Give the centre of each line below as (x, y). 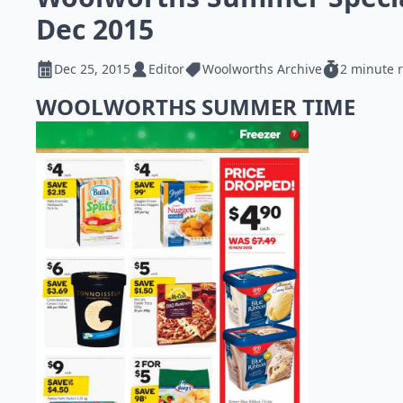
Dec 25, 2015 (92, 69)
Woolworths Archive (262, 69)
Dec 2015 (95, 29)
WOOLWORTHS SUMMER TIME (198, 107)
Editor (166, 69)
